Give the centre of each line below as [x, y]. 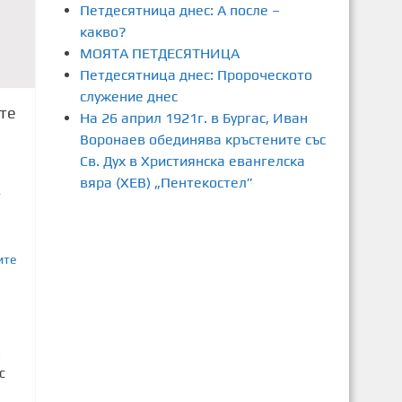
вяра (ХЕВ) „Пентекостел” [166, 183]
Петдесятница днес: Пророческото [196, 75]
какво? [103, 32]
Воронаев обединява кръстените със [202, 140]
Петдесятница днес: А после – [179, 10]
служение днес [128, 96]
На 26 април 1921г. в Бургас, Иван [193, 118]
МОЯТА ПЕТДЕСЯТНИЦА [159, 53]
